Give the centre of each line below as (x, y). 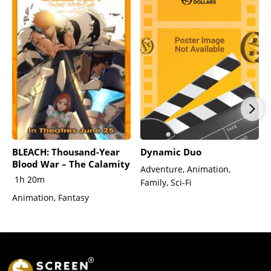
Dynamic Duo (171, 152)
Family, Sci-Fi (166, 182)
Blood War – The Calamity (71, 164)
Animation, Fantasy (51, 197)
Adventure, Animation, (185, 169)
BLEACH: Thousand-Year (66, 152)
